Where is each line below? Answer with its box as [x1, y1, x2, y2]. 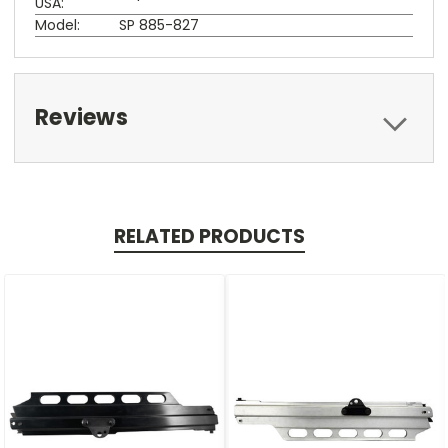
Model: [35, 14, 80, 35]
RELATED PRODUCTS [113, 222, 305, 250]
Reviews [35, 101, 128, 133]
